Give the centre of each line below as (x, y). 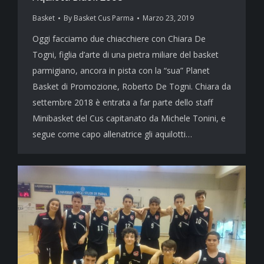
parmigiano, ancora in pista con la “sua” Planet (121, 71)
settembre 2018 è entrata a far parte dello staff (123, 103)
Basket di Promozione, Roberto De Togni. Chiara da (132, 87)
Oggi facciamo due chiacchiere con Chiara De (119, 39)
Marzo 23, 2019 (168, 18)
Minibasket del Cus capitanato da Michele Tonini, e (129, 118)
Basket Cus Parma (104, 18)
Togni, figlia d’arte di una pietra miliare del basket (126, 55)
